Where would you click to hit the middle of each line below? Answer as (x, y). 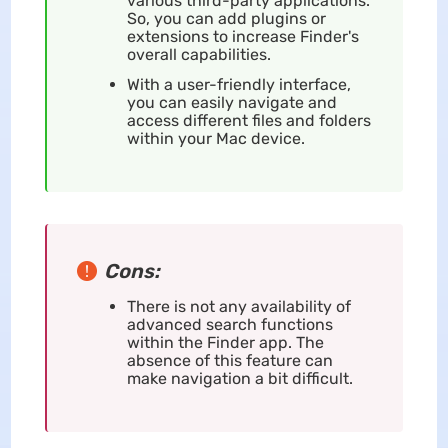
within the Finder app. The (225, 343)
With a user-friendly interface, (238, 85)
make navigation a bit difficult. (239, 379)
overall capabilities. (198, 55)
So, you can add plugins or (226, 19)
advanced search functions (229, 325)
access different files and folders (248, 121)
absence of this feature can (229, 361)
